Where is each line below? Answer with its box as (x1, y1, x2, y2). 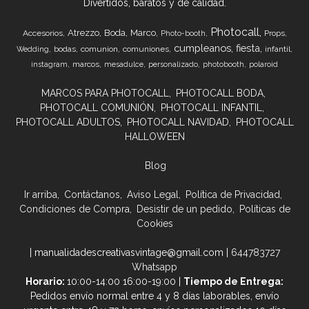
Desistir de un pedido (136, 203, 232, 215)
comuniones (123, 43, 169, 54)
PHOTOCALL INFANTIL (161, 101, 262, 113)
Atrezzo (67, 26, 99, 38)
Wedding (17, 44, 49, 53)
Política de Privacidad (186, 188, 280, 200)
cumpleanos (174, 41, 231, 54)
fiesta (236, 41, 260, 54)
